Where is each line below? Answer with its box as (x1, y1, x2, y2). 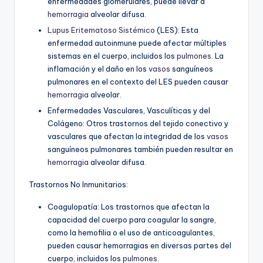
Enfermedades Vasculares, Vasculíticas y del (48, 106, 210, 116)
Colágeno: (48, 119, 85, 129)
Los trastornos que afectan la (99, 202, 210, 212)
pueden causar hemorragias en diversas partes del (48, 241, 231, 251)
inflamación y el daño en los (48, 64, 149, 73)
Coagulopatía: (48, 202, 99, 212)
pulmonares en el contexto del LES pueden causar (48, 77, 228, 86)
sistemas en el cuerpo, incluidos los (48, 51, 177, 60)
